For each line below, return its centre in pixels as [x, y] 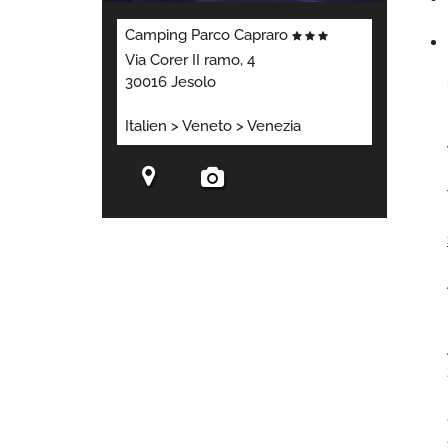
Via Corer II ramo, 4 [190, 60]
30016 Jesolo [170, 82]
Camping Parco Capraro [208, 35]
